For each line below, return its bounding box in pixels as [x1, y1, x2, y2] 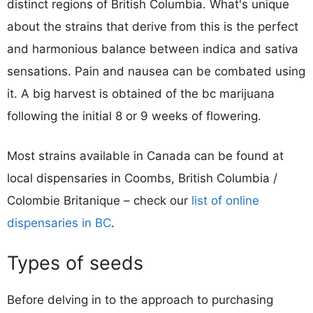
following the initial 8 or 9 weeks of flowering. [7, 108, 261, 123]
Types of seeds [7, 251, 143, 275]
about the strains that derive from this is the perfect [7, 19, 298, 34]
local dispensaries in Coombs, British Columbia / [7, 171, 277, 185]
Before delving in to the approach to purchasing [7, 292, 273, 307]
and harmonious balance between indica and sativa [7, 41, 298, 56]
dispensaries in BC [7, 216, 111, 230]
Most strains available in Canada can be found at [7, 149, 284, 163]
